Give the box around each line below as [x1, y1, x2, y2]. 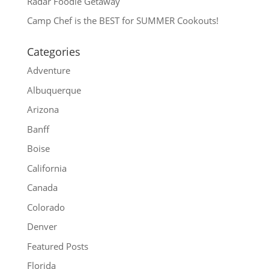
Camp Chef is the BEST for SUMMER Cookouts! [26, 14, 219, 27]
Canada [26, 181, 58, 194]
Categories [26, 44, 80, 59]
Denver [26, 220, 57, 233]
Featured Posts [26, 240, 88, 252]
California [26, 162, 67, 174]
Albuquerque [26, 83, 81, 96]
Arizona [26, 103, 59, 116]
